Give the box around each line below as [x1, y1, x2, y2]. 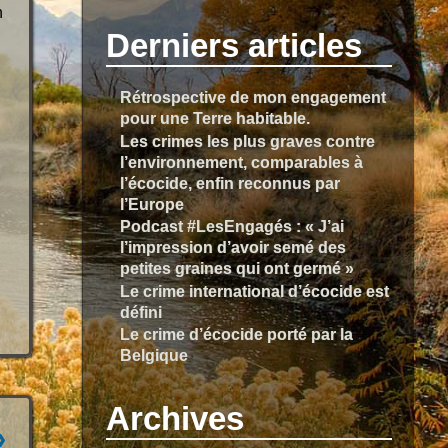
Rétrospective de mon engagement [120, 87, 387, 106]
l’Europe [120, 194, 185, 213]
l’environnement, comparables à [120, 152, 364, 171]
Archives [105, 400, 244, 437]
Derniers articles [105, 28, 362, 65]
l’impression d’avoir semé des [120, 238, 347, 257]
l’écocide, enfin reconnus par [120, 173, 341, 192]
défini [120, 302, 163, 321]
